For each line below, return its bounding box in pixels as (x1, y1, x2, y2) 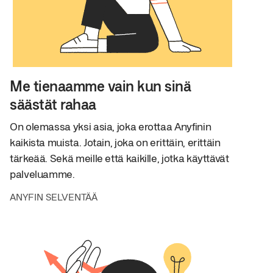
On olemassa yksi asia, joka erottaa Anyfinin (10, 119, 211, 133)
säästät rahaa (10, 95, 96, 113)
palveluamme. (10, 167, 75, 181)
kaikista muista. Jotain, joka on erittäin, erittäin (10, 135, 221, 149)
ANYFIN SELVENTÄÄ (10, 191, 97, 203)
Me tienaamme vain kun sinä (10, 77, 191, 95)
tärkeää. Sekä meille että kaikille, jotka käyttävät (10, 151, 229, 165)
